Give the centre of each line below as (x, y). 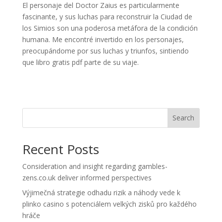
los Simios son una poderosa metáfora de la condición (110, 28)
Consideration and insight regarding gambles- (95, 166)
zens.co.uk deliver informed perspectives (87, 177)
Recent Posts (60, 149)
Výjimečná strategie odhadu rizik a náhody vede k (101, 192)
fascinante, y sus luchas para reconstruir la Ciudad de (107, 16)
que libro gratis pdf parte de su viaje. (80, 62)
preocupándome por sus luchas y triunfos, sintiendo (105, 51)
